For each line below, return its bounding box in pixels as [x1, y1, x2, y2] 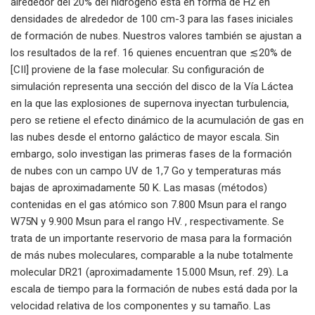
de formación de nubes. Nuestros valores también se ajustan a [11, 29, 302, 42]
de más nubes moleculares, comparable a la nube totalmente [11, 248, 293, 262]
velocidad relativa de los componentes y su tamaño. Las [11, 299, 271, 312]
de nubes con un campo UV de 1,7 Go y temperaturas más [11, 164, 281, 177]
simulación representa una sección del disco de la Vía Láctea [11, 79, 293, 93]
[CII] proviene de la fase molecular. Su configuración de [11, 63, 264, 76]
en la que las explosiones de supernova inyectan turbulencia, [11, 96, 289, 110]
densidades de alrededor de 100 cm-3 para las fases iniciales [11, 12, 293, 25]
